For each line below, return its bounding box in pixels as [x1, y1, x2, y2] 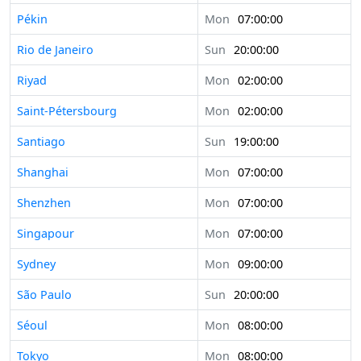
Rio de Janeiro [17, 42, 93, 58]
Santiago [17, 134, 65, 150]
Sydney [17, 256, 56, 272]
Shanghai [17, 164, 68, 180]
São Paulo [17, 287, 72, 303]
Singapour [17, 226, 74, 242]
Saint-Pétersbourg [17, 103, 117, 119]
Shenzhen [17, 195, 71, 211]
